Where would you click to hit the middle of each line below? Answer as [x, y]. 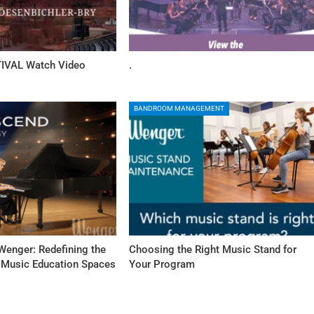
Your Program [162, 264]
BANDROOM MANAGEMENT [179, 109]
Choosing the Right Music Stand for [213, 249]
